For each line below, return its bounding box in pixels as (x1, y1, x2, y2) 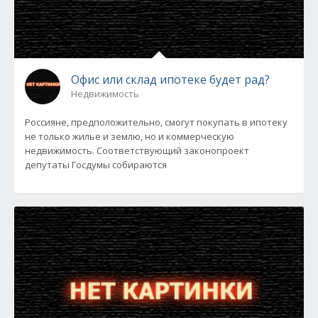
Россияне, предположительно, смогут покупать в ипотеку (25, 116, 287, 128)
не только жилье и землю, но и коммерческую (25, 130, 234, 143)
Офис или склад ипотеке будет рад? (71, 72, 270, 87)
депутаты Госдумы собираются (25, 158, 167, 171)
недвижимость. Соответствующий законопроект (25, 144, 249, 157)
